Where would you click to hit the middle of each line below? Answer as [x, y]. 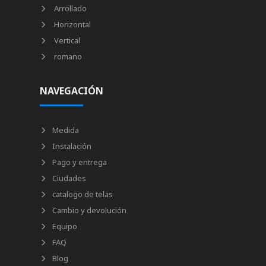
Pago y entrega [80, 162]
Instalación [72, 146]
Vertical [66, 41]
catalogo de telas [83, 194]
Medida [66, 130]
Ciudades [69, 178]
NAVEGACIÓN [72, 91]
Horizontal [72, 25]
